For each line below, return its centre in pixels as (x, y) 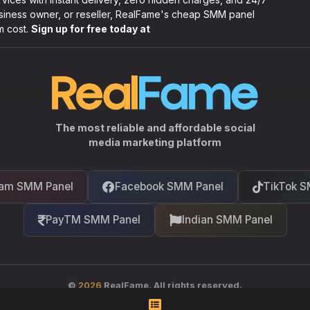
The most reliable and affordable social (155, 128)
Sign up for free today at (91, 29)
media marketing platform (155, 142)
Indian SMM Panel (227, 220)
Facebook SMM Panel (169, 186)
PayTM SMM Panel (93, 220)
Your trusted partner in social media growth (155, 302)
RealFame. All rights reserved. (172, 285)
